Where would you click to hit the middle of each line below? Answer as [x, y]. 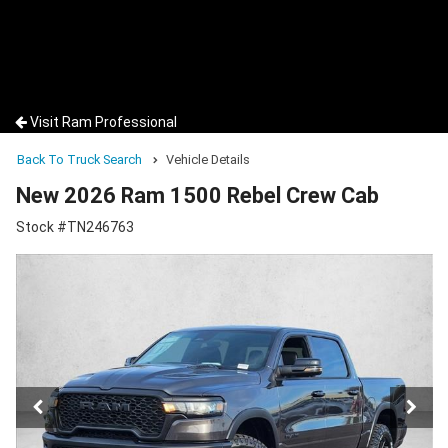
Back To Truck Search [79, 159]
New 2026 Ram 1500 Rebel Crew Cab [197, 196]
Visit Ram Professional [103, 122]
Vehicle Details [208, 159]
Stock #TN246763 [75, 227]
